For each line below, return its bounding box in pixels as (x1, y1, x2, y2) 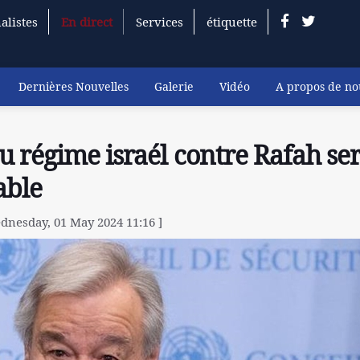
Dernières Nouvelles (18, 79, 129, 94)
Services (135, 14, 183, 30)
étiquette (206, 14, 257, 30)
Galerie (154, 79, 194, 94)
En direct (60, 14, 112, 30)
